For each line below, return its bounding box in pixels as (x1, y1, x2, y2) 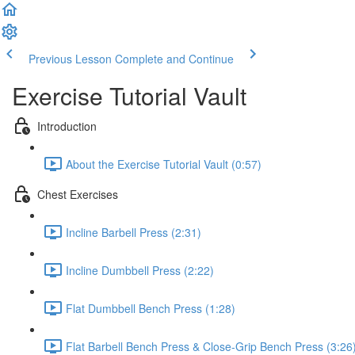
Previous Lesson (29, 51, 112, 67)
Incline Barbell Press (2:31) (66, 223, 201, 240)
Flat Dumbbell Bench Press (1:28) (66, 300, 235, 316)
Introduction (37, 117, 97, 134)
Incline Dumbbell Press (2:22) (66, 261, 214, 278)
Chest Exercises (37, 185, 118, 202)
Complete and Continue (115, 51, 234, 67)
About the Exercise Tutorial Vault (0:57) (66, 155, 261, 172)
